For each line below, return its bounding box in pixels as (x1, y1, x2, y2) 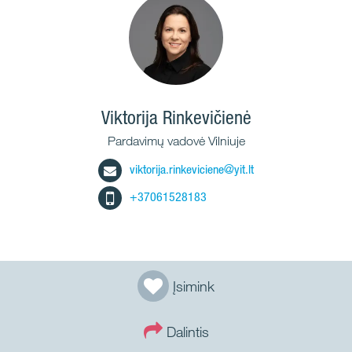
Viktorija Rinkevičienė (101, 106, 251, 129)
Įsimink (173, 277, 214, 295)
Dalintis (166, 323, 209, 340)
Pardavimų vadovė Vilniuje (107, 134, 245, 148)
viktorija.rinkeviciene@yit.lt (130, 162, 254, 178)
